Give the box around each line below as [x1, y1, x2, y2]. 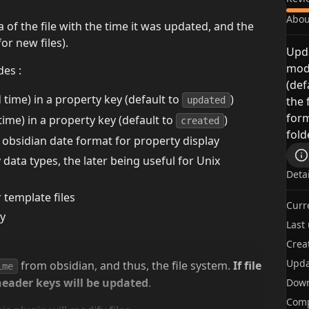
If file [233, 258, 261, 274]
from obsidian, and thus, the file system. [18, 258, 233, 274]
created [181, 115, 219, 127]
